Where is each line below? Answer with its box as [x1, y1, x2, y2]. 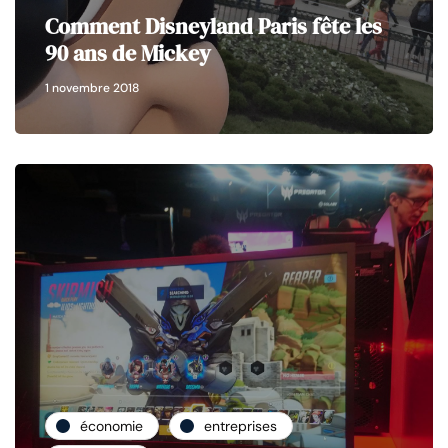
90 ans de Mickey [45, 38, 211, 69]
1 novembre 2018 [45, 80, 139, 97]
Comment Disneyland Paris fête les [45, 11, 382, 42]
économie [80, 416, 143, 435]
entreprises [204, 416, 277, 435]
